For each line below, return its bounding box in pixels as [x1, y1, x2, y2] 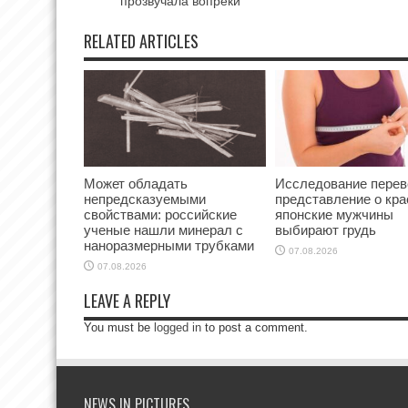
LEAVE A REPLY [84, 288, 170, 312]
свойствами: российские [84, 207, 237, 223]
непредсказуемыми [84, 191, 206, 208]
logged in [154, 320, 201, 334]
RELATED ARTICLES [84, 28, 199, 53]
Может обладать [84, 176, 188, 192]
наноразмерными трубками [84, 238, 254, 254]
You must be [84, 320, 154, 334]
